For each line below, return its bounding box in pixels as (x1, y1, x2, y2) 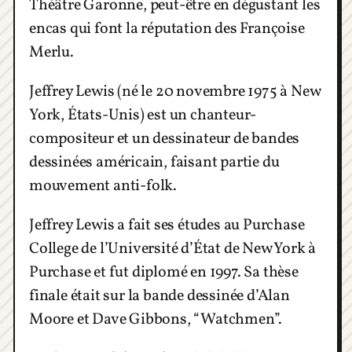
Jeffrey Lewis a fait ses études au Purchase (29, 214, 305, 237)
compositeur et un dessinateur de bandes (29, 128, 300, 151)
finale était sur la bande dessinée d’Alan (29, 285, 290, 308)
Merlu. (29, 42, 74, 64)
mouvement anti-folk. (29, 175, 178, 198)
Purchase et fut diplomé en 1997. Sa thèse (29, 262, 299, 284)
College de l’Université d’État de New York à (29, 238, 317, 261)
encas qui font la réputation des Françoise (29, 18, 305, 41)
